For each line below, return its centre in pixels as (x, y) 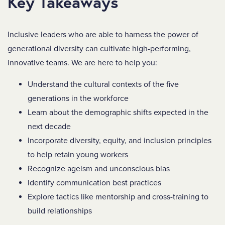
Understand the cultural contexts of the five (103, 84)
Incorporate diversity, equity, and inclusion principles (120, 141)
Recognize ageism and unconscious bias (99, 169)
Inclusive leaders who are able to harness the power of (103, 35)
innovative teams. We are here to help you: (83, 63)
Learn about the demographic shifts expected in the (118, 113)
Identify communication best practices (94, 183)
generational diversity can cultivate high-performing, (99, 49)
